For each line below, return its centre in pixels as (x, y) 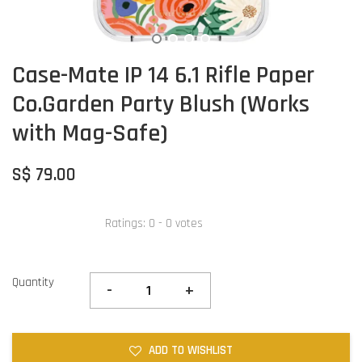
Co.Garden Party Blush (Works (161, 105)
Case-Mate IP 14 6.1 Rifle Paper (163, 76)
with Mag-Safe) (90, 134)
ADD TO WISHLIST (191, 351)
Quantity (33, 283)
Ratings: (127, 223)
